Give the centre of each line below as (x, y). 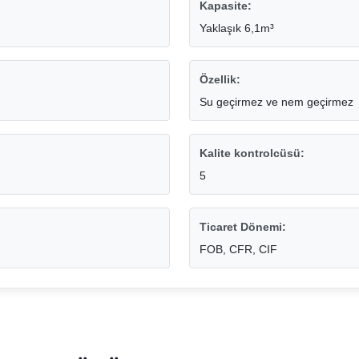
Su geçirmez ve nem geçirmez (276, 102)
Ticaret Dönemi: (243, 227)
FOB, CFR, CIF (238, 250)
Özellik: (220, 80)
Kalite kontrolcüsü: (252, 153)
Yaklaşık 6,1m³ (237, 28)
